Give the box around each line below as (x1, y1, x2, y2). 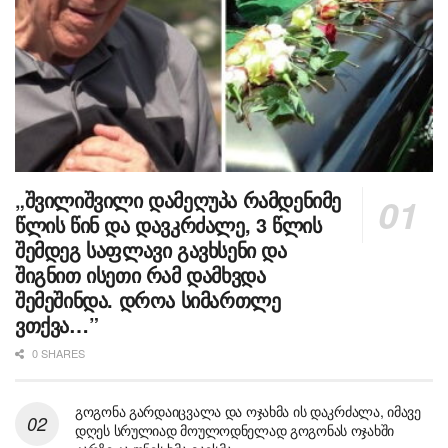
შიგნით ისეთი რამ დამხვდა (15, 259, 266, 289)
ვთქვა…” (15, 309, 99, 339)
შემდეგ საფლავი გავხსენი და (15, 234, 287, 264)
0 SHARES (29, 344, 85, 361)
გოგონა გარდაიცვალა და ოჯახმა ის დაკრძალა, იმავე (75, 400, 421, 421)
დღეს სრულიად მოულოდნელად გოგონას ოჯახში (75, 419, 395, 440)
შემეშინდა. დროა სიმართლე (15, 284, 281, 314)
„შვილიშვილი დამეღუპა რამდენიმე (15, 184, 341, 214)
